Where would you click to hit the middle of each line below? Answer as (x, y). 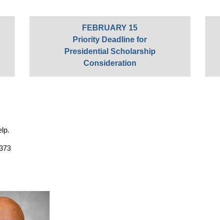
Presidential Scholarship (110, 51)
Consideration (110, 63)
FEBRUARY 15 (110, 27)
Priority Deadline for (110, 39)
